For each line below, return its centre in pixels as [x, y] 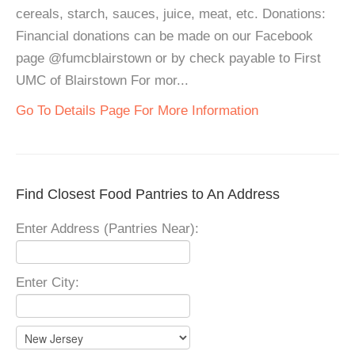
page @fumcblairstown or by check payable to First [168, 58]
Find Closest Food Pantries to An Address [148, 194]
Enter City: [48, 282]
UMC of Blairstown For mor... [102, 80]
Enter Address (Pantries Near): [107, 229]
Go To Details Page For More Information [137, 111]
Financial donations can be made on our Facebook [164, 36]
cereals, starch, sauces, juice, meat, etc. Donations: [171, 14]
